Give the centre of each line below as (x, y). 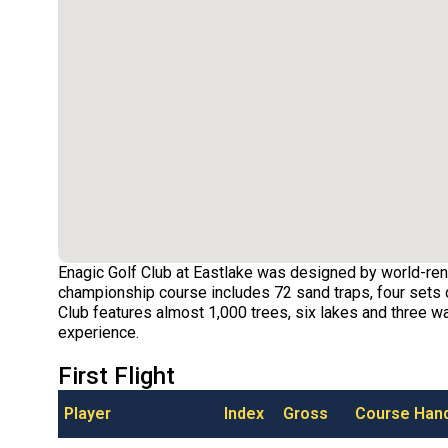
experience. (98, 333)
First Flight (116, 376)
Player (87, 414)
